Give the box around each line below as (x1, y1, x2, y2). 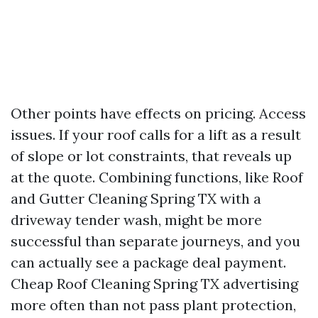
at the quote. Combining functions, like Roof (11, 168, 303, 186)
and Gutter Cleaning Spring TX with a (11, 190, 261, 207)
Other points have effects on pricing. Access (11, 104, 306, 122)
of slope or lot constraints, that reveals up (11, 147, 292, 165)
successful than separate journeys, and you (11, 232, 300, 250)
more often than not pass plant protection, (11, 296, 296, 314)
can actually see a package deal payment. (11, 253, 286, 271)
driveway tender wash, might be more (11, 211, 262, 229)
